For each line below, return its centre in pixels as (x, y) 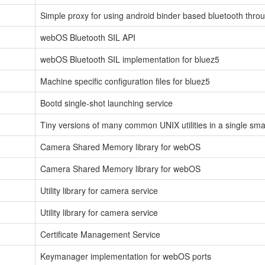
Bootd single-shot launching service (106, 103)
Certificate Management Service (100, 234)
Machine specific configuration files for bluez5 (125, 81)
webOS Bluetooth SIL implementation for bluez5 (130, 59)
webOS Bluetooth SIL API (88, 37)
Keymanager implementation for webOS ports (126, 256)
